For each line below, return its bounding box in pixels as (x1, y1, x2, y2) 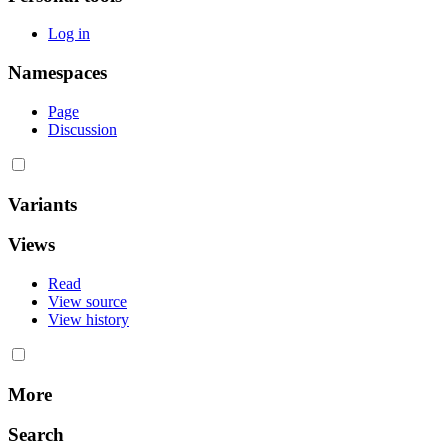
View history (48, 311, 129, 329)
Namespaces (8, 62, 107, 84)
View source (48, 293, 127, 311)
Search (8, 424, 64, 446)
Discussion (48, 120, 117, 138)
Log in (48, 25, 90, 43)
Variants (8, 193, 77, 215)
